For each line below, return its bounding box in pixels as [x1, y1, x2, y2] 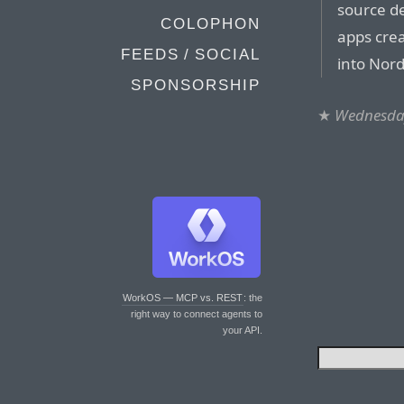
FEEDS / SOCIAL [121, 46, 261, 63]
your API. [223, 325, 262, 335]
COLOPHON [161, 15, 261, 32]
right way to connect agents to [131, 308, 262, 319]
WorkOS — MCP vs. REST [123, 292, 243, 303]
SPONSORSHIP [131, 77, 261, 94]
